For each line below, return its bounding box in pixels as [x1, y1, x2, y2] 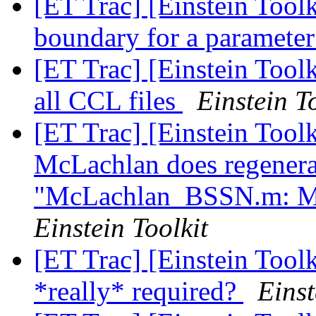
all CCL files [34, 85, 183, 116]
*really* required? [34, 276, 243, 307]
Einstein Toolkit [34, 212, 208, 243]
